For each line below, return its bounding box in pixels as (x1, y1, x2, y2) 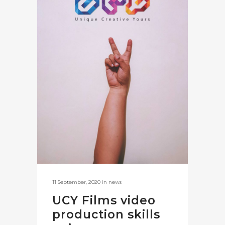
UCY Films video (52, 193, 156, 207)
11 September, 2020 (52, 178, 100, 185)
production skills (52, 207, 160, 221)
